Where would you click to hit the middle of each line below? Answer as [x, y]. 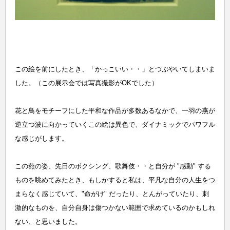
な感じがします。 [41, 139]
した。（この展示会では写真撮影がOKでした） [86, 83]
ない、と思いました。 [48, 222]
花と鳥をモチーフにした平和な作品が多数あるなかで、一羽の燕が [115, 111]
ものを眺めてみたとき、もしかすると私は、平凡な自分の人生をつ [115, 180]
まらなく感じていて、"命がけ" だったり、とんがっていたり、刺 [112, 194]
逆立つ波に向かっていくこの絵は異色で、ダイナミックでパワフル [115, 125]
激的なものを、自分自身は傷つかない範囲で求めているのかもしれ [115, 208]
